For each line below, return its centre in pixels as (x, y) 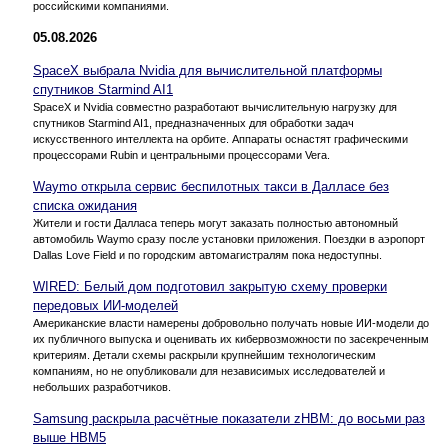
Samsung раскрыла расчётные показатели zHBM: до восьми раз (229, 418)
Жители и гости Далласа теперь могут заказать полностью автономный (215, 222)
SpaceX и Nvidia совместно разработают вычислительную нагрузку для (215, 106)
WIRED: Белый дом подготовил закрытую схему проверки (210, 286)
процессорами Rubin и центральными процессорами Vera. (181, 154)
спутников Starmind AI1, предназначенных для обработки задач (193, 122)
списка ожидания (85, 205)
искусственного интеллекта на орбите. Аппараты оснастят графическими (220, 138)
